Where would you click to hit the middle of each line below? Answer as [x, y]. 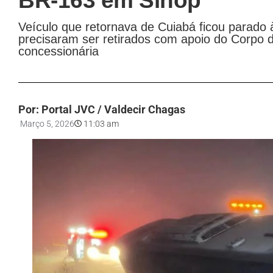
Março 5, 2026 [47, 123]
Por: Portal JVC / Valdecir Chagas [102, 109]
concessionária [58, 51]
